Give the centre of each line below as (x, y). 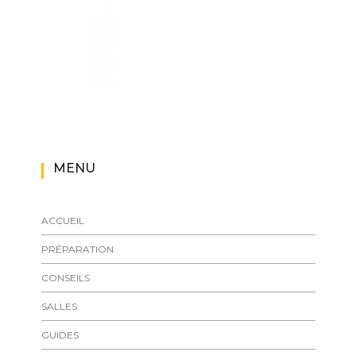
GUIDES (60, 335)
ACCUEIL (62, 220)
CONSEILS (65, 277)
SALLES (59, 306)
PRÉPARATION (77, 249)
